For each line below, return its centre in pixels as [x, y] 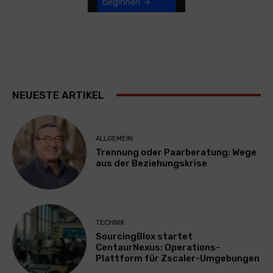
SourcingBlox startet [144, 236]
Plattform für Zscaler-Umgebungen [178, 258]
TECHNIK [111, 222]
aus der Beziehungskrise [152, 164]
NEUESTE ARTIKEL [58, 95]
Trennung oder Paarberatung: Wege [176, 153]
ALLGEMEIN [115, 139]
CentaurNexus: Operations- [158, 247]
